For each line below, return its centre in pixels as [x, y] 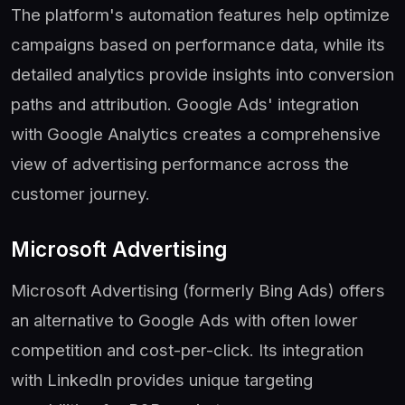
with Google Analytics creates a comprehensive [196, 133]
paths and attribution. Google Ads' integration [185, 104]
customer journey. [80, 193]
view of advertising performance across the [180, 163]
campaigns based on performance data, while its [198, 44]
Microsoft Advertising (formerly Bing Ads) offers [198, 290]
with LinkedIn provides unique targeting [162, 379]
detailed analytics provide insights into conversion [202, 74]
